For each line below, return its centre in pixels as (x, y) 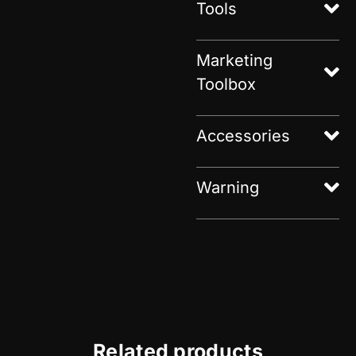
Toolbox (226, 84)
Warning (228, 187)
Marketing (235, 60)
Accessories (244, 135)
